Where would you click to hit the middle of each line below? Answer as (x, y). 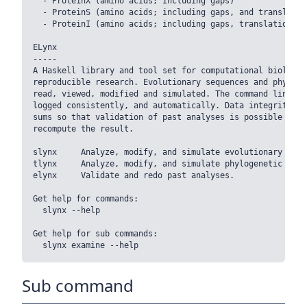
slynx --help (66, 211)
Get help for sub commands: (95, 234)
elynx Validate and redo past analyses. (134, 176)
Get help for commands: (86, 199)
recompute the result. (83, 129)
